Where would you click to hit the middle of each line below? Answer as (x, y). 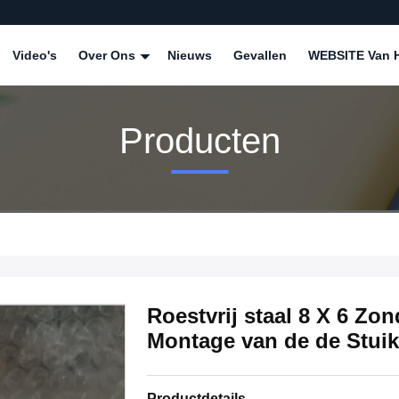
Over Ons (109, 55)
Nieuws (190, 55)
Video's (35, 55)
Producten (199, 140)
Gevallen (260, 55)
